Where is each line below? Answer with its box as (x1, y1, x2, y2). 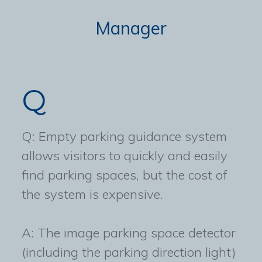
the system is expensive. (22, 186, 164, 203)
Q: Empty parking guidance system (22, 128, 227, 145)
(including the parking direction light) (22, 244, 236, 261)
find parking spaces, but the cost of (22, 167, 228, 184)
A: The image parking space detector (22, 225, 236, 242)
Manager (95, 17, 167, 40)
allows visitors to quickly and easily (22, 147, 228, 164)
